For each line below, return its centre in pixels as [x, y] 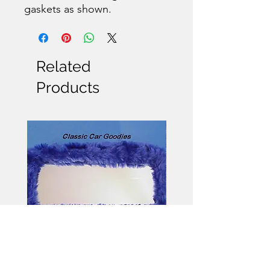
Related [64, 66]
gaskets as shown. [68, 9]
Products [68, 87]
